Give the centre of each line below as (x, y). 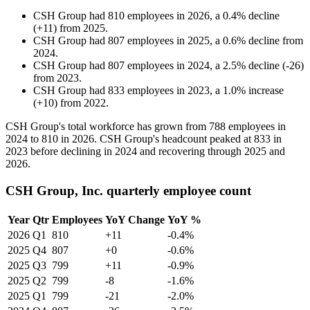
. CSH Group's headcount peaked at (174, 139)
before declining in (71, 152)
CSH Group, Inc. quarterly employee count (128, 190)
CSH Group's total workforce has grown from (107, 127)
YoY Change (135, 219)
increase (266, 91)
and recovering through (191, 152)
